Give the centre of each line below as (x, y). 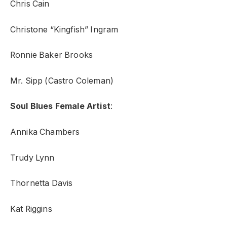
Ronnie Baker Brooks (52, 55)
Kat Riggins (31, 209)
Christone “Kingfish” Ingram (64, 29)
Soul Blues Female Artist (60, 106)
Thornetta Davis (42, 183)
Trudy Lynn (32, 158)
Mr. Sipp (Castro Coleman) (62, 81)
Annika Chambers (45, 132)
